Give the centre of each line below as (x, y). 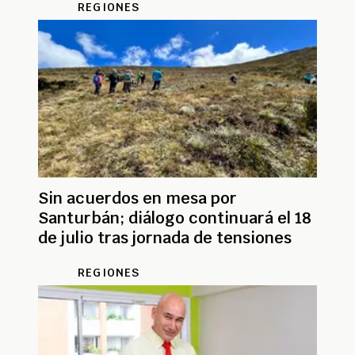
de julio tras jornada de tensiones (165, 237)
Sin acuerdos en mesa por (137, 198)
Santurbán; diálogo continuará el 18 (175, 218)
